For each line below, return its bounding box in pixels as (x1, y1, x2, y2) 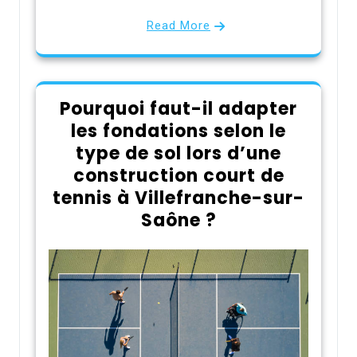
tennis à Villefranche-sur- (53, 186, 304, 211)
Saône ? (140, 208, 217, 233)
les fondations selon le (71, 119, 286, 144)
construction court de (73, 163, 284, 189)
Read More (147, 18, 210, 33)
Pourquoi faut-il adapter (60, 96, 297, 122)
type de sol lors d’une (76, 141, 281, 167)
